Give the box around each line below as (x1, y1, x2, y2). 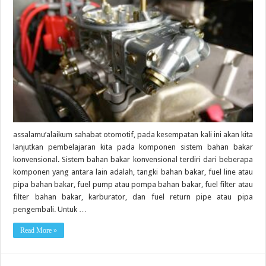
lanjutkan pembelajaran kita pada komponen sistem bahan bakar (13, 142, 253, 152)
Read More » (20, 226, 58, 235)
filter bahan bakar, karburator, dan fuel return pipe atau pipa (13, 192, 253, 202)
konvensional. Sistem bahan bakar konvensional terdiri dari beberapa (13, 155, 253, 164)
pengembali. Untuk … (13, 205, 87, 214)
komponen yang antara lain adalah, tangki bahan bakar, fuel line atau (13, 167, 253, 177)
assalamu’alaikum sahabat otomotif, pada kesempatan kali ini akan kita (13, 130, 253, 140)
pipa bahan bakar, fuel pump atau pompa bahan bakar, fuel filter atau (13, 180, 253, 189)
